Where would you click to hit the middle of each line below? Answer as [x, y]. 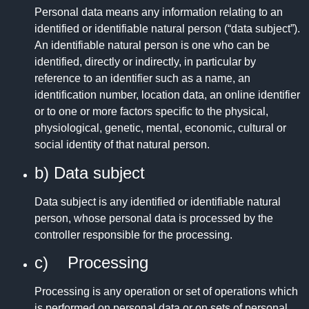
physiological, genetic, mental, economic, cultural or [160, 128]
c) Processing [91, 263]
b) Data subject [90, 172]
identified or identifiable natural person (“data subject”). [167, 29]
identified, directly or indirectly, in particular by [145, 62]
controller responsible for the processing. [133, 235]
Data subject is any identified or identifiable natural [158, 201]
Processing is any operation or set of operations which [166, 292]
